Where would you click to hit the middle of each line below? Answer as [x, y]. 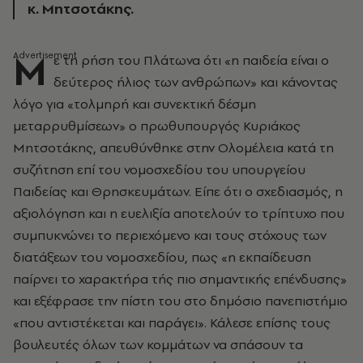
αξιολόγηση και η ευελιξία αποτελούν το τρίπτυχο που [179, 213]
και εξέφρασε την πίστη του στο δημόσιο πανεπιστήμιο [180, 301]
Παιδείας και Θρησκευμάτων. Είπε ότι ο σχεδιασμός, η [178, 191]
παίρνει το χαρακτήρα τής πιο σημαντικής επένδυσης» [180, 279]
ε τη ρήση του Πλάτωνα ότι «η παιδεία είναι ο [191, 60]
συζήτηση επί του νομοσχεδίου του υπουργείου [159, 169]
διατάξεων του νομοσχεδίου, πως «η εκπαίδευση [162, 257]
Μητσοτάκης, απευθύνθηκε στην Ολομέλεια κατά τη [173, 147]
